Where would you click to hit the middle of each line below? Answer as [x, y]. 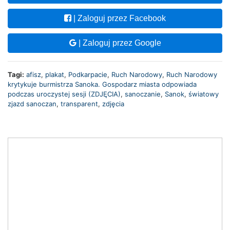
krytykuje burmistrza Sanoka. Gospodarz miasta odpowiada [102, 84]
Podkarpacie [88, 74]
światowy [204, 94]
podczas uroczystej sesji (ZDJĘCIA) [64, 94]
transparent [79, 103]
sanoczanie [143, 94]
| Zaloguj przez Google [119, 43]
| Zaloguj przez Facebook [119, 18]
